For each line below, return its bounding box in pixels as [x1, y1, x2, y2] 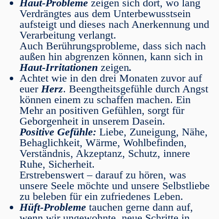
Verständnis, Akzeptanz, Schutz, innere [20, 147, 190, 159]
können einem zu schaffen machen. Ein [20, 93, 191, 106]
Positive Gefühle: [20, 126, 99, 138]
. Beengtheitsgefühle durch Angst [63, 83, 208, 95]
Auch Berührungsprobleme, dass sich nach [20, 40, 206, 52]
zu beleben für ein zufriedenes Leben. [20, 190, 183, 202]
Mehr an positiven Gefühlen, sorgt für [20, 104, 184, 116]
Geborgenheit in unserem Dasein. [20, 115, 165, 127]
